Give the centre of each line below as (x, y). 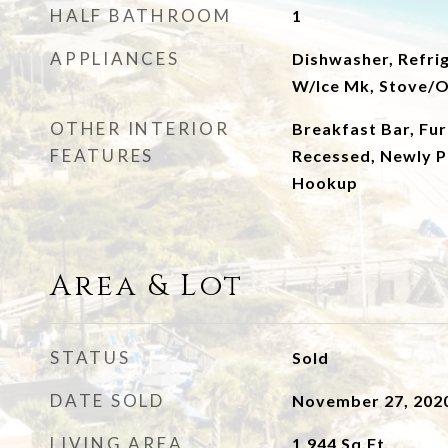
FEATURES (102, 155)
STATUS (90, 357)
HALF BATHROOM (141, 15)
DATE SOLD (107, 400)
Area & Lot (147, 286)
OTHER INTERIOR (140, 128)
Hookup (324, 182)
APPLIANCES (115, 58)
